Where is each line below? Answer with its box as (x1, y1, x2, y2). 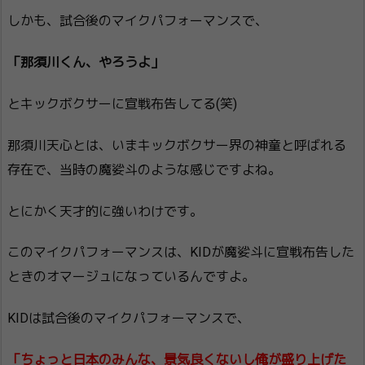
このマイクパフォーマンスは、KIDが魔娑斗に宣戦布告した (7, 244, 354, 261)
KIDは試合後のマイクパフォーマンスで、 (7, 310, 250, 327)
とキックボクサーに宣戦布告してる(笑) (7, 96, 237, 112)
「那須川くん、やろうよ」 (7, 55, 164, 71)
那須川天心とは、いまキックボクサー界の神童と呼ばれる (7, 137, 346, 153)
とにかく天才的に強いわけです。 (7, 203, 203, 219)
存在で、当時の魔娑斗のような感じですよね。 (7, 161, 281, 178)
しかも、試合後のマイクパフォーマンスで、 (7, 13, 268, 29)
